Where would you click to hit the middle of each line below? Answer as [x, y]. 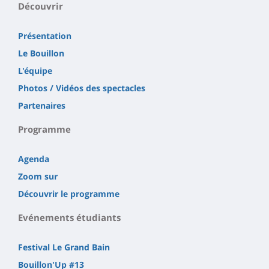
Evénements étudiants [69, 217]
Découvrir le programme [69, 193]
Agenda [34, 159]
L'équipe [35, 70]
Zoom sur [38, 176]
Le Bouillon [41, 53]
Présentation [45, 35]
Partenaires [42, 105]
